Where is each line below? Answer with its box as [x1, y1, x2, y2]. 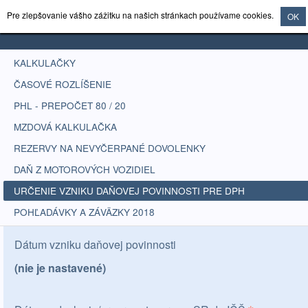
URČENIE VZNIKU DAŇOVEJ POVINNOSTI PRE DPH [14, 184, 245, 198]
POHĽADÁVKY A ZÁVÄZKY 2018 [14, 205, 155, 219]
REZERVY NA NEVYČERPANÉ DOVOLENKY [14, 141, 206, 155]
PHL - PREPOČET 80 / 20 [14, 98, 126, 113]
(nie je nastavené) [14, 260, 106, 276]
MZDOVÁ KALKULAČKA [14, 120, 117, 134]
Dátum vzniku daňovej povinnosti [14, 236, 176, 253]
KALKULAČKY [14, 56, 76, 70]
